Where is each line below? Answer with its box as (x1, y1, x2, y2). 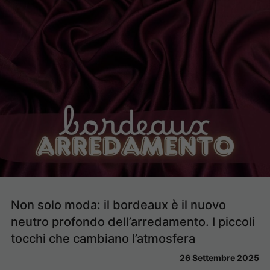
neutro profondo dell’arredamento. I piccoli (11, 214, 255, 229)
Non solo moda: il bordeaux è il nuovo (11, 197, 226, 212)
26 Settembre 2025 (180, 252, 259, 263)
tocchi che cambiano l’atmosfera (11, 231, 195, 246)
